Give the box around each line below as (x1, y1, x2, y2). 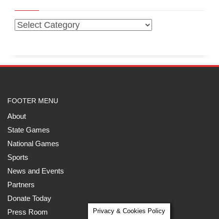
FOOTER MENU (7, 97, 58, 105)
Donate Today (7, 194, 51, 203)
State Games (7, 126, 50, 134)
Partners (7, 180, 35, 189)
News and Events (7, 167, 64, 175)
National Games (7, 139, 59, 148)
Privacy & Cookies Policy (93, 207, 165, 215)
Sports (7, 153, 28, 162)
